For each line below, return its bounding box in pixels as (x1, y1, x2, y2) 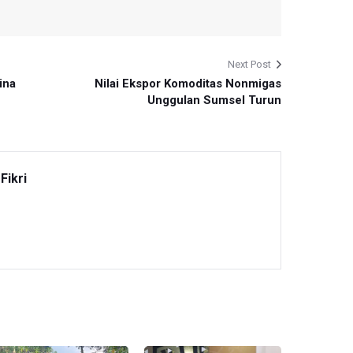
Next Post (227, 58, 271, 70)
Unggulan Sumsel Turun (147, 92, 281, 107)
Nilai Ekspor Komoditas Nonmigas (94, 76, 281, 91)
